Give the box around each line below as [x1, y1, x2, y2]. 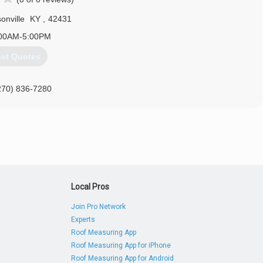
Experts [71, 215, 96, 224]
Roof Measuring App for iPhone [71, 241, 171, 249]
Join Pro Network [71, 203, 126, 211]
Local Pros [71, 182, 110, 191]
